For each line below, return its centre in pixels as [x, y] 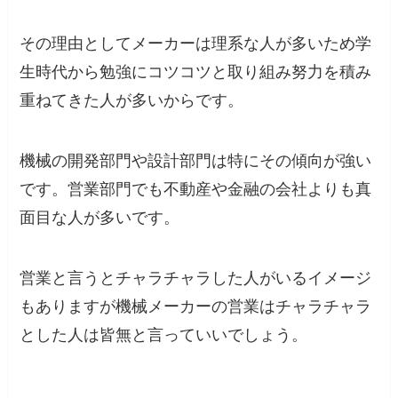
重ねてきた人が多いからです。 [132, 101]
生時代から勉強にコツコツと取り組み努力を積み [196, 72]
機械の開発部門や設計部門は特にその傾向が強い [196, 161]
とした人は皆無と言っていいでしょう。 [164, 335]
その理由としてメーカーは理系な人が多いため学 [196, 44]
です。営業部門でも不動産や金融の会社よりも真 [196, 190]
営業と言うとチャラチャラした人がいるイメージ [196, 279]
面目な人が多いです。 [100, 218]
